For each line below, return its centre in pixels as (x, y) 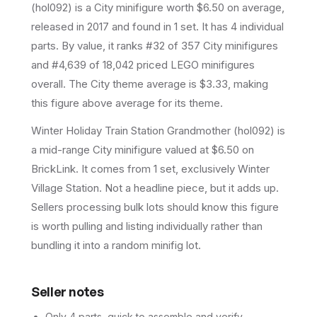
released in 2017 (70, 26)
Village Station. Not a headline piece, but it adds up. (155, 188)
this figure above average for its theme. (127, 103)
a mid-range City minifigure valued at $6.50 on (143, 149)
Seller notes (68, 291)
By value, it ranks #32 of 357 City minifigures (168, 45)
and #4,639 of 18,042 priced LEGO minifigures (143, 64)
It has (216, 26)
